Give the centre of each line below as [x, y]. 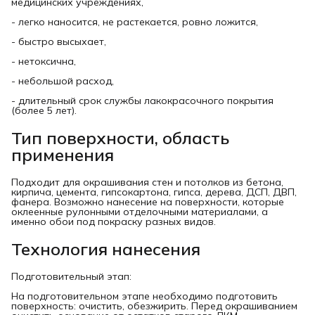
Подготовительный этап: [71, 276]
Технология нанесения [106, 249]
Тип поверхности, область [120, 137]
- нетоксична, [44, 61]
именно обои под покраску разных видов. [114, 221]
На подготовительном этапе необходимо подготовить [144, 296]
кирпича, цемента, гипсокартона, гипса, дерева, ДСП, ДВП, [154, 192]
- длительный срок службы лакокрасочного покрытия [142, 101]
